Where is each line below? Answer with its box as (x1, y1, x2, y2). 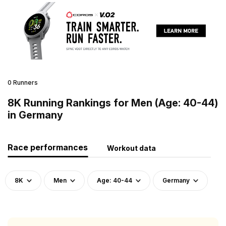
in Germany (8, 108, 63, 121)
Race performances (8, 142, 88, 152)
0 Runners (8, 78, 38, 86)
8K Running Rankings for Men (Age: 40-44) (8, 96, 218, 109)
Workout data (107, 143, 156, 152)
